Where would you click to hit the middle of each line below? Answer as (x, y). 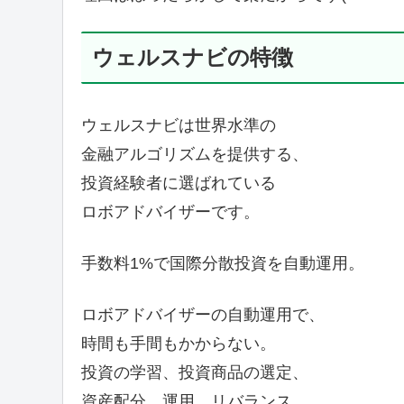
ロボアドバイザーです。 (170, 211)
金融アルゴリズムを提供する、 (194, 154)
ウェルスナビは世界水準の (178, 125)
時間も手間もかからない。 (178, 344)
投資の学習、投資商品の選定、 (194, 373)
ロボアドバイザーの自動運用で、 (202, 315)
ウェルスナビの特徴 (192, 57)
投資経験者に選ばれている (178, 183)
